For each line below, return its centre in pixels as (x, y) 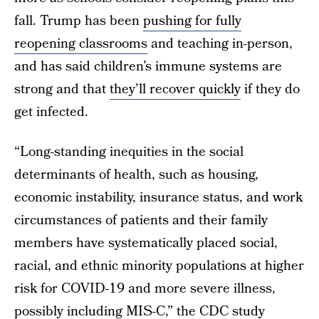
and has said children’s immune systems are (148, 67)
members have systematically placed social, (146, 243)
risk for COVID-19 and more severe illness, (145, 289)
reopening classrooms (81, 44)
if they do (270, 89)
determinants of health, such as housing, (136, 175)
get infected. (51, 112)
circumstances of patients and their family (141, 220)
